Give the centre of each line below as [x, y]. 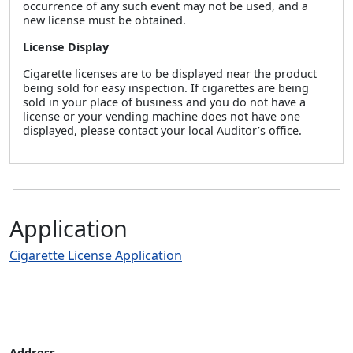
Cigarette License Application [96, 255]
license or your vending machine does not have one [162, 116]
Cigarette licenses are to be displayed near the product [170, 74]
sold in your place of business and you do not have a [164, 102]
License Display [66, 47]
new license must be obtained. [104, 20]
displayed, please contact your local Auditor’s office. [162, 130]
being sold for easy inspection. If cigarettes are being [166, 88]
